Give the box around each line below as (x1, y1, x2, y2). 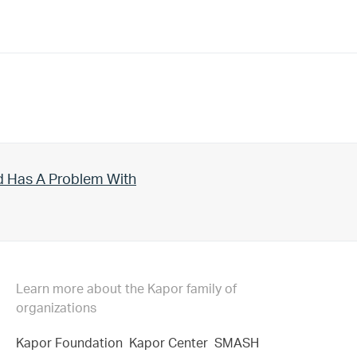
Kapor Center (128, 337, 214, 351)
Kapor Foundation (15, 337, 129, 351)
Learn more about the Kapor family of (15, 283, 237, 296)
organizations (15, 302, 96, 316)
